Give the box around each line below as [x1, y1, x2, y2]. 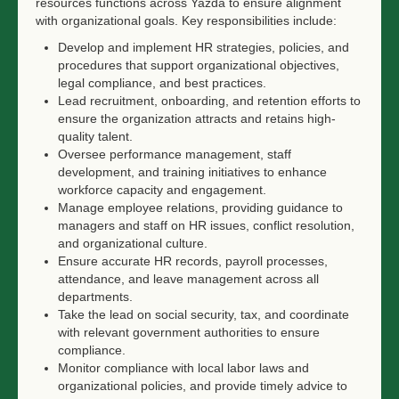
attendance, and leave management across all [58, 272, 319, 286]
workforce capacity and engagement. [58, 183, 266, 197]
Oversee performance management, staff [58, 147, 291, 161]
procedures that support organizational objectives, [58, 58, 339, 72]
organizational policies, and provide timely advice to [58, 379, 347, 393]
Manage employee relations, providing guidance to [58, 200, 343, 215]
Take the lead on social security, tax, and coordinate [58, 307, 349, 322]
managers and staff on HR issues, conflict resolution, [58, 218, 354, 232]
